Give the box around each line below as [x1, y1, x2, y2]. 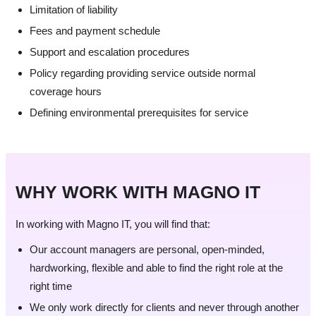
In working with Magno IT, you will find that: [16, 218, 210, 231]
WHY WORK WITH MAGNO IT [16, 182, 260, 202]
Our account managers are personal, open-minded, [30, 243, 265, 256]
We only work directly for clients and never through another [30, 301, 299, 314]
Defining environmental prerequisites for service [30, 107, 248, 119]
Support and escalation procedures [30, 46, 190, 59]
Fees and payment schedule [30, 25, 160, 37]
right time [30, 280, 72, 293]
